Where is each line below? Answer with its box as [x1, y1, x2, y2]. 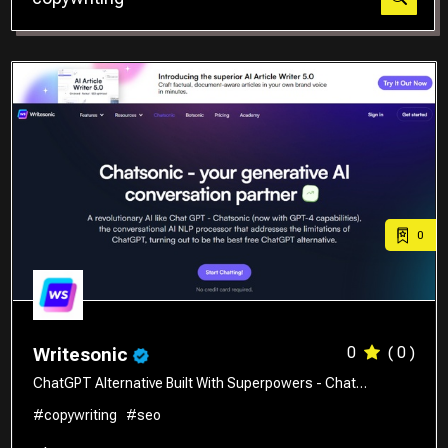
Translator [40, 18, 108, 35]
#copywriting [33, 406, 118, 423]
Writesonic [33, 343, 133, 365]
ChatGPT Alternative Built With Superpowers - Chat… [33, 374, 368, 391]
